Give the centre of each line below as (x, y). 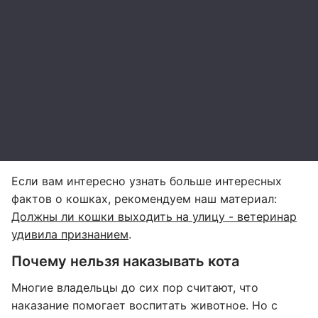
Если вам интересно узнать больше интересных (147, 181)
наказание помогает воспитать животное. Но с (144, 305)
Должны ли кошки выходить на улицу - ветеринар (154, 216)
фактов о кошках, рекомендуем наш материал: (144, 199)
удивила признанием (70, 234)
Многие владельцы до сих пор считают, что (135, 287)
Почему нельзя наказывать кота (125, 261)
